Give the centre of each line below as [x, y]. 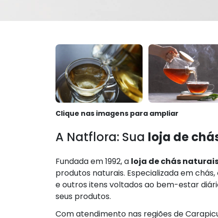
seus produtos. [83, 196]
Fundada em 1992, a [93, 161]
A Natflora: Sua [102, 137]
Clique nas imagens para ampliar [117, 113]
